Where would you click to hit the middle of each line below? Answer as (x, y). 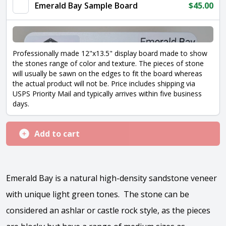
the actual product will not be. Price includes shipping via (104, 83)
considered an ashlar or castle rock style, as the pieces (108, 210)
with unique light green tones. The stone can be (98, 194)
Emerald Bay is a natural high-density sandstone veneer (111, 178)
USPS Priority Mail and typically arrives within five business (107, 94)
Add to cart (57, 134)
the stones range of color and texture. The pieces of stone (108, 63)
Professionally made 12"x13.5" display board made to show (110, 53)
